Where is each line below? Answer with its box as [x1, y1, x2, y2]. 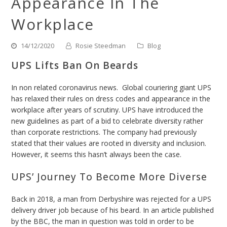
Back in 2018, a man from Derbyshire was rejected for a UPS [11, 194, 212, 204]
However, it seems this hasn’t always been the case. [11, 149, 182, 160]
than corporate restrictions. [11, 127, 103, 137]
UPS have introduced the [122, 105, 204, 115]
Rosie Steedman [75, 41, 126, 51]
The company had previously [102, 127, 197, 137]
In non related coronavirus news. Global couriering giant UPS [11, 83, 212, 93]
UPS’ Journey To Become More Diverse [11, 170, 207, 184]
